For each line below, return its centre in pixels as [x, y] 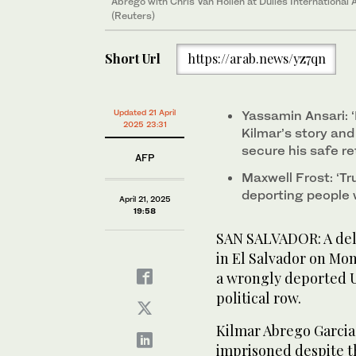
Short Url [133, 59]
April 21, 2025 [145, 199]
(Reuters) [133, 15]
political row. [259, 298]
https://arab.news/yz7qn [256, 59]
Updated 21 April [145, 112]
